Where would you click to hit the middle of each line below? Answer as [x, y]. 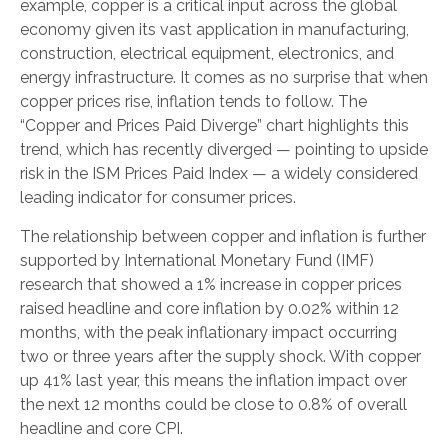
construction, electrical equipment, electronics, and [207, 53]
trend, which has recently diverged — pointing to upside [224, 149]
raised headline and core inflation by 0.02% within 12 [209, 308]
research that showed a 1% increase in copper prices [211, 284]
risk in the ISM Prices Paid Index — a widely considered [219, 173]
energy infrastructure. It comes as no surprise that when [224, 77]
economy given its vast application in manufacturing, [214, 29]
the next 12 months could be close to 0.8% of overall [213, 404]
